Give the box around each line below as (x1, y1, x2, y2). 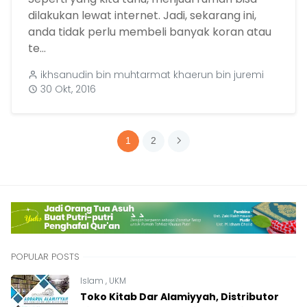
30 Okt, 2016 (40, 82, 96, 97)
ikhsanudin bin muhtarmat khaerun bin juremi (40, 68, 264, 82)
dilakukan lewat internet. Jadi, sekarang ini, (28, 8, 256, 24)
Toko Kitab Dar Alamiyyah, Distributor (80, 289, 279, 304)
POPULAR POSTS (11, 249, 79, 263)
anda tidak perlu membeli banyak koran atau (28, 24, 271, 40)
